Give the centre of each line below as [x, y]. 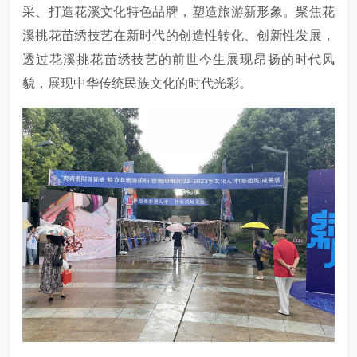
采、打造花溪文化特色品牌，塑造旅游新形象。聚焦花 [178, 12]
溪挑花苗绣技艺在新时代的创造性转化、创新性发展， [178, 35]
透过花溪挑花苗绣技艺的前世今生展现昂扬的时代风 [178, 59]
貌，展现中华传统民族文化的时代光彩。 [137, 83]
